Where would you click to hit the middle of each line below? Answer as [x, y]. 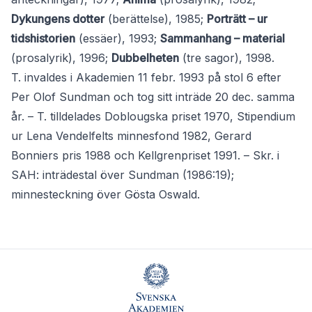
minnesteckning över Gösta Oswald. [106, 195]
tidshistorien [43, 39]
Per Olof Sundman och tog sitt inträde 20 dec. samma [153, 97]
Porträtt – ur [237, 19]
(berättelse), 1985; [156, 19]
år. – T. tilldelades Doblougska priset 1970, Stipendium [153, 117]
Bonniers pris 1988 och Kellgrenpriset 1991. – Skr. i [145, 156]
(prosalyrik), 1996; [61, 58]
